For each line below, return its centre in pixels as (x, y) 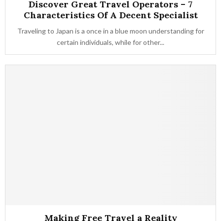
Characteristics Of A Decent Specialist (110, 15)
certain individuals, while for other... (110, 42)
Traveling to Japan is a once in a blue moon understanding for (110, 31)
